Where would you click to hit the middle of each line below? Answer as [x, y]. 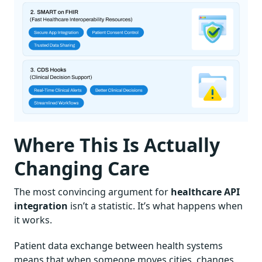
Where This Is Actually [117, 144]
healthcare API [205, 192]
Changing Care [82, 168]
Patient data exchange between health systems [118, 245]
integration [41, 206]
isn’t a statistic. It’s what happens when [155, 206]
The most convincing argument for [92, 192]
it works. [33, 220]
